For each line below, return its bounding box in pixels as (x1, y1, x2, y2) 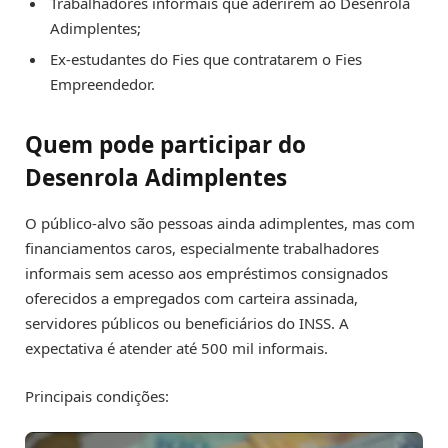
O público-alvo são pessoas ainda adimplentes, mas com (25, 212, 415, 233)
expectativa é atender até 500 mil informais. (25, 337, 328, 358)
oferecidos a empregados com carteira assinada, (25, 287, 358, 308)
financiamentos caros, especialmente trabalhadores (25, 237, 379, 258)
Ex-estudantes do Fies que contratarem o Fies (50, 49, 362, 70)
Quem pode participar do (25, 128, 306, 160)
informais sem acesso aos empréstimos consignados (25, 262, 388, 283)
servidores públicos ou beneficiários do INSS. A (25, 312, 349, 333)
